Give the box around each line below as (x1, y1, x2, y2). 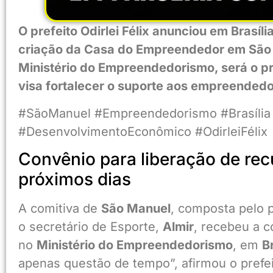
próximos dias (18, 169, 131, 190)
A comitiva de (18, 201, 101, 216)
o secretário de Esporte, (18, 219, 163, 235)
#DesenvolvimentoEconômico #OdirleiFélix (18, 124, 268, 139)
